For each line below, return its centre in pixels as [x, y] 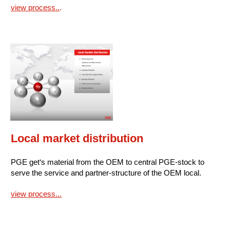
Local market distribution [77, 139]
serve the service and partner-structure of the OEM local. [106, 173]
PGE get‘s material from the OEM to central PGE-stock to [108, 162]
